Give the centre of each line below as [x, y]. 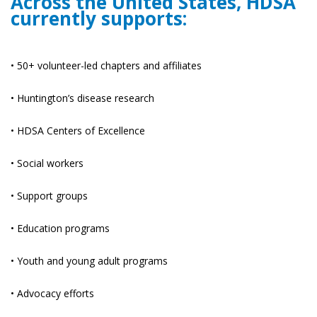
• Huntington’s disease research [82, 98]
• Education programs [60, 229]
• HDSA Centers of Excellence [78, 131]
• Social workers [47, 163]
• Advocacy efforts [52, 294]
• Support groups [49, 196]
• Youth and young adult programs [89, 261]
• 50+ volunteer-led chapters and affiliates [106, 66]
